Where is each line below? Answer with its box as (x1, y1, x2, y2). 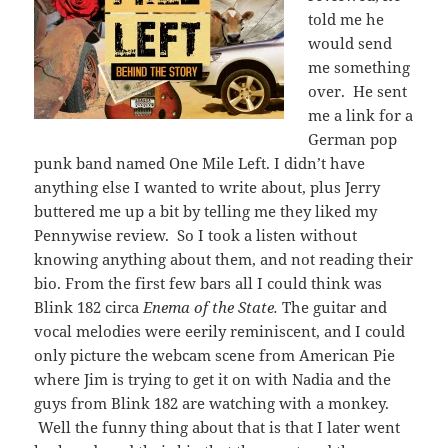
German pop (308, 129, 398, 150)
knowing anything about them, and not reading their (34, 249, 414, 270)
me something (308, 57, 411, 78)
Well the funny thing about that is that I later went (34, 417, 401, 438)
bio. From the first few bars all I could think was (34, 273, 383, 294)
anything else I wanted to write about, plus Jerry (34, 177, 381, 198)
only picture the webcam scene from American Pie (34, 345, 396, 366)
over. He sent (308, 81, 408, 102)
